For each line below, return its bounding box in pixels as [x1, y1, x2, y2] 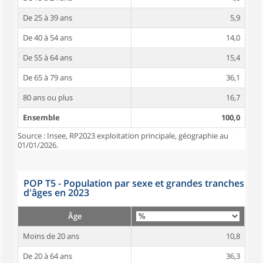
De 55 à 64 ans [23, 52, 72, 63]
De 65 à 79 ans [23, 72, 72, 83]
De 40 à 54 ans [23, 32, 72, 43]
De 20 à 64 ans [23, 251, 72, 261]
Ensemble [23, 112, 60, 123]
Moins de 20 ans [23, 231, 79, 241]
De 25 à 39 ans [23, 12, 72, 23]
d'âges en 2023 [23, 186, 89, 199]
